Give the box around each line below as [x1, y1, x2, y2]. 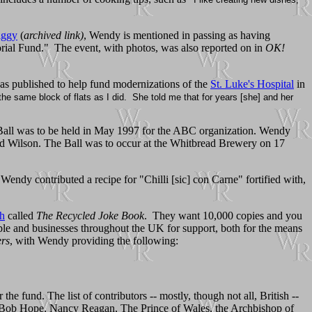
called [5, 209, 36, 221]
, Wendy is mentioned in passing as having [84, 29, 270, 41]
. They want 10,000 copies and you [144, 209, 302, 221]
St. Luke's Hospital [210, 77, 294, 90]
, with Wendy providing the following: [10, 234, 178, 247]
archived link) [24, 29, 84, 41]
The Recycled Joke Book [36, 209, 144, 221]
